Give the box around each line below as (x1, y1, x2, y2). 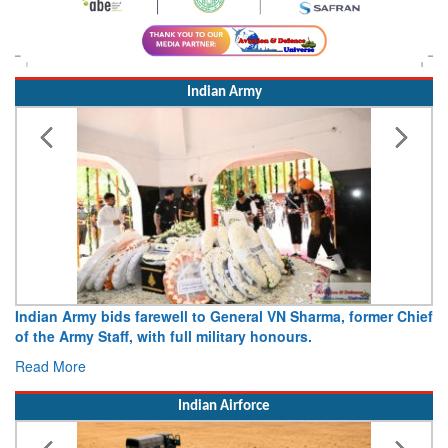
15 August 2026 (319, 326, 426, 347)
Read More (319, 356, 391, 377)
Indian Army (186, 85, 262, 101)
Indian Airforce (178, 399, 270, 415)
